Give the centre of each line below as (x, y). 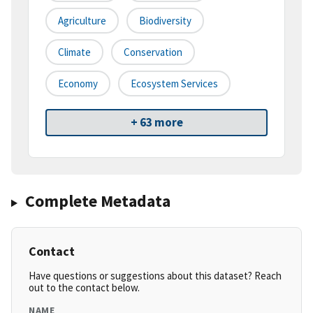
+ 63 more (156, 123)
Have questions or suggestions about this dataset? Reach (155, 276)
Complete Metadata (97, 201)
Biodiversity (165, 21)
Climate (74, 52)
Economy (78, 84)
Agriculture (82, 21)
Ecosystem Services (174, 84)
